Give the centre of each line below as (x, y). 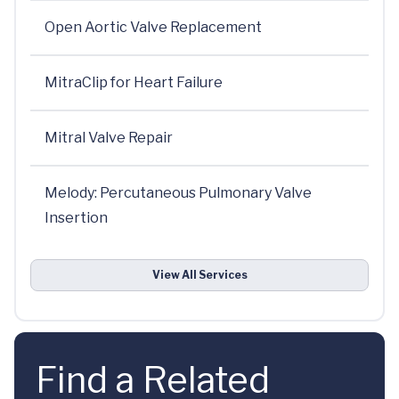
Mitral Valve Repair (109, 138)
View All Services (199, 275)
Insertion (76, 218)
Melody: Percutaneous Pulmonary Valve (178, 193)
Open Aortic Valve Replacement (153, 27)
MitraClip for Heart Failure (134, 82)
